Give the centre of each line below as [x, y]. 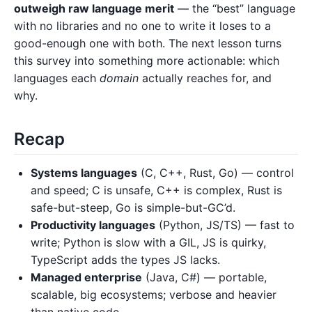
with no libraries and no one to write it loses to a [142, 25]
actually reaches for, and [205, 78]
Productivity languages [93, 225]
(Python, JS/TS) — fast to [225, 225]
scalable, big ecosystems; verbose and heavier [154, 294]
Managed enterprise [86, 277]
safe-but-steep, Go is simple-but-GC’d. [133, 207]
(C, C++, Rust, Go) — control [216, 172]
